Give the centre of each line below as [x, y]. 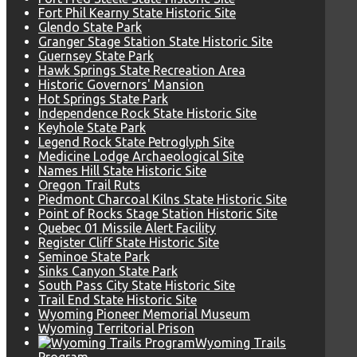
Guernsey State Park [96, 56]
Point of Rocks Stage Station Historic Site [158, 214]
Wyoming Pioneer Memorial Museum [144, 314]
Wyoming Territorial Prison [116, 329]
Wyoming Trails [241, 343]
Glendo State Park [90, 27]
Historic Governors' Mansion [121, 85]
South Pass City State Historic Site [137, 286]
